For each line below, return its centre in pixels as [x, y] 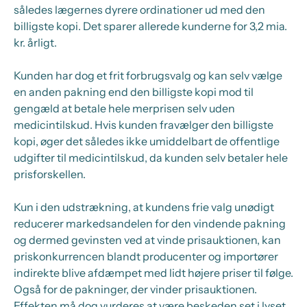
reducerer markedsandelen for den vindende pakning [150, 223]
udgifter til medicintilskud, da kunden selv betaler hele [151, 158]
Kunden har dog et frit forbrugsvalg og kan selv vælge [148, 75]
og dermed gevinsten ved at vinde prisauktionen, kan [147, 240]
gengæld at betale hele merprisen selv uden [124, 108]
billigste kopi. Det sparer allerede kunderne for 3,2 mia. [150, 26]
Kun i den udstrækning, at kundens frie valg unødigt [144, 207]
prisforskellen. [50, 174]
